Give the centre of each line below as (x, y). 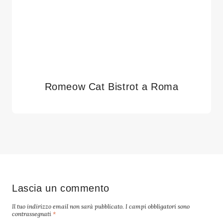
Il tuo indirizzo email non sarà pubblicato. (68, 206)
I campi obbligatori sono (158, 206)
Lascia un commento (61, 188)
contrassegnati (32, 214)
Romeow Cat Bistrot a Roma (111, 86)
